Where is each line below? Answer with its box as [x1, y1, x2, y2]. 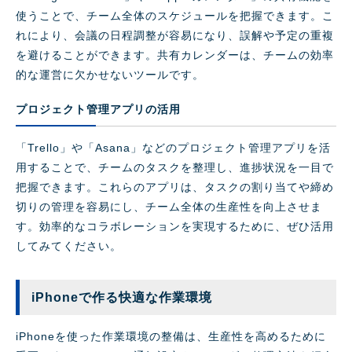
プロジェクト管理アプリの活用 [16, 103, 181, 116]
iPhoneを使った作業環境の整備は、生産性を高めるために [16, 330, 326, 343]
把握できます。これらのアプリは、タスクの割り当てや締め [16, 181, 334, 194]
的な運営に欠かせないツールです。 [16, 68, 204, 82]
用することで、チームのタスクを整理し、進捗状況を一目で [16, 161, 334, 174]
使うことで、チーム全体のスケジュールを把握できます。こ [16, 9, 334, 23]
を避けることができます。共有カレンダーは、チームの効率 [16, 49, 334, 62]
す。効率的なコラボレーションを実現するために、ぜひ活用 [16, 220, 334, 233]
